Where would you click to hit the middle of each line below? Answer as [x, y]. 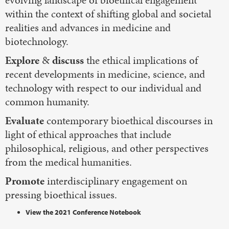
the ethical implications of [141, 60]
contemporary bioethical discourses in [128, 120]
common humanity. [47, 101]
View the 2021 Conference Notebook [83, 212]
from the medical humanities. [68, 162]
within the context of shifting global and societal [108, 14]
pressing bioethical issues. [61, 194]
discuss [68, 60]
